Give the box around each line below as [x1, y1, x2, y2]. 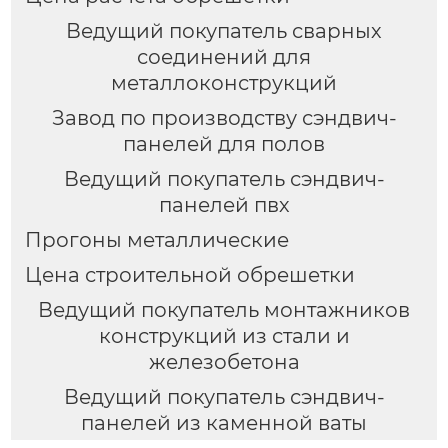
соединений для [137, 44, 311, 69]
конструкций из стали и [98, 323, 350, 348]
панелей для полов [123, 131, 325, 156]
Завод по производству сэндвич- [51, 105, 397, 130]
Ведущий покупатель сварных [66, 18, 382, 43]
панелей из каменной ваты [81, 410, 367, 435]
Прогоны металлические [24, 227, 289, 252]
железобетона [148, 349, 300, 374]
